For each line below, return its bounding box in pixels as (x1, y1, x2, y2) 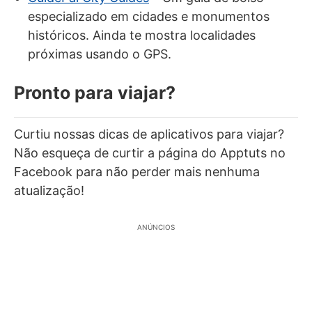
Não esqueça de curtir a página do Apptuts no (14, 145, 286, 160)
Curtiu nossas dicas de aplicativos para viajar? (14, 126, 284, 141)
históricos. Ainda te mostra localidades (28, 27, 256, 42)
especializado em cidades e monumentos (28, 8, 270, 24)
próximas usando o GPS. (28, 46, 171, 61)
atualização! (14, 182, 84, 198)
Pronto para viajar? (14, 81, 175, 103)
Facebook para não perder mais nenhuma (14, 164, 260, 179)
